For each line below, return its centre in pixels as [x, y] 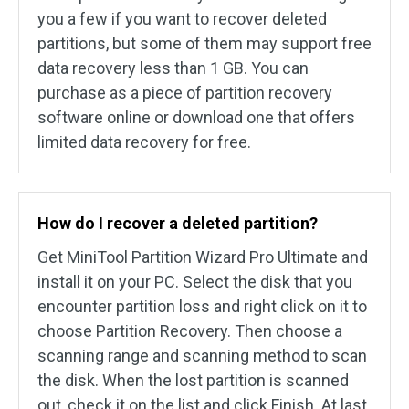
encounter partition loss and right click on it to [202, 306]
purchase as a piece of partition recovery [185, 92]
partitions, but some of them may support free [204, 43]
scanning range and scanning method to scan [202, 355]
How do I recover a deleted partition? [178, 223]
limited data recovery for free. [144, 142]
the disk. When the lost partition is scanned [193, 380]
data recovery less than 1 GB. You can [173, 68]
